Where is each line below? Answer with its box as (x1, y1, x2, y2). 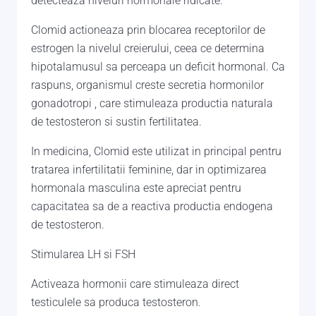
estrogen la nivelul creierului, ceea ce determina (31, 42, 265, 56)
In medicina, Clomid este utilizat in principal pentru (31, 145, 281, 159)
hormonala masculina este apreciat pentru (31, 181, 241, 195)
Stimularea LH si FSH (31, 248, 135, 262)
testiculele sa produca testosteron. (31, 296, 201, 310)
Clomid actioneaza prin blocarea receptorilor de (31, 23, 265, 37)
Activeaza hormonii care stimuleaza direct (31, 277, 239, 291)
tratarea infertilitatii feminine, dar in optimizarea (31, 163, 267, 177)
